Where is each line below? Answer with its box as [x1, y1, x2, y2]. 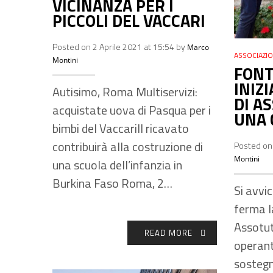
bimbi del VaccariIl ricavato [52, 119, 189, 138]
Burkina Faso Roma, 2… [52, 174, 172, 193]
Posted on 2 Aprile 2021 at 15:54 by [52, 40, 187, 53]
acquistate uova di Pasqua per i [52, 101, 211, 119]
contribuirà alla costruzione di [52, 137, 203, 156]
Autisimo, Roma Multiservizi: [52, 82, 197, 101]
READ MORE [144, 227, 193, 239]
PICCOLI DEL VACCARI [52, 8, 205, 33]
